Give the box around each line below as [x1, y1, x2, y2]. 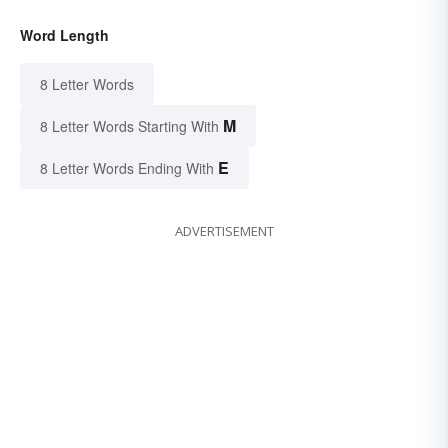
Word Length [20, 25, 109, 46]
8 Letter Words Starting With [40, 116, 219, 137]
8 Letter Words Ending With [40, 158, 214, 179]
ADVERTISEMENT [174, 222, 274, 241]
